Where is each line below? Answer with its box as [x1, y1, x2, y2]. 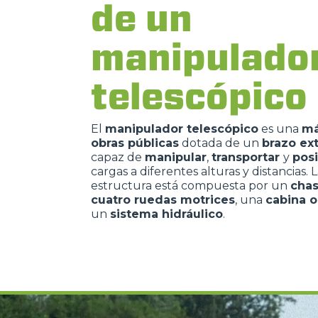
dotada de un [179, 136, 262, 150]
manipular [145, 150, 207, 164]
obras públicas [91, 136, 179, 150]
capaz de [91, 150, 145, 164]
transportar [212, 150, 283, 164]
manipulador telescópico [105, 121, 258, 136]
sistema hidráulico [110, 207, 223, 221]
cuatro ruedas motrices [91, 192, 235, 207]
